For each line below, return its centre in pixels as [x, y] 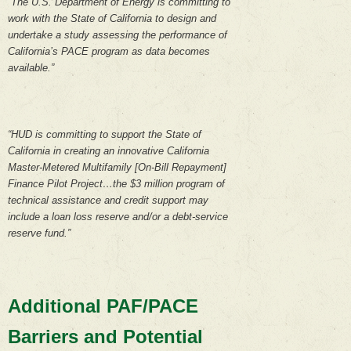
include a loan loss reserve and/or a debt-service [118, 216]
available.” [31, 68]
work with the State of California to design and [112, 19]
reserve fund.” [39, 233]
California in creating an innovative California [109, 150]
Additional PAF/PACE [103, 306]
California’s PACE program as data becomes [109, 52]
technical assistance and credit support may [108, 200]
